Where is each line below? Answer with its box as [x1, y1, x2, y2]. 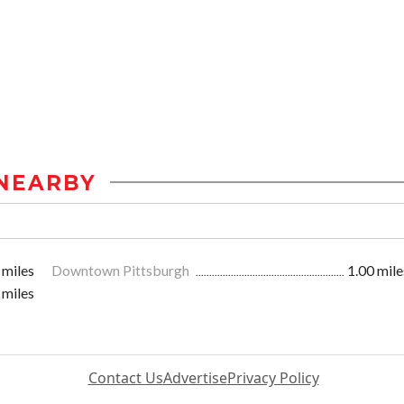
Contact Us [87, 367, 163, 388]
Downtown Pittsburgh [51, 261, 192, 279]
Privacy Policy [226, 367, 319, 388]
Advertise [162, 367, 227, 388]
